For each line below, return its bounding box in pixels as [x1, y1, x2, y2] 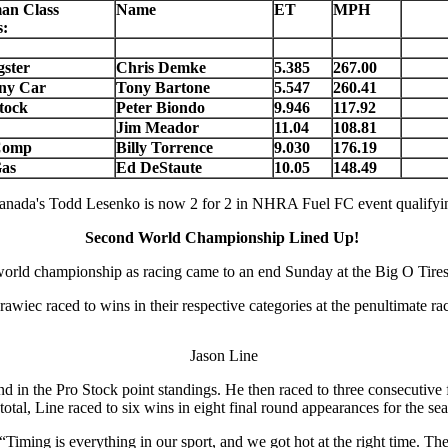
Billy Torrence [115, 139, 213, 157]
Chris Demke [115, 59, 206, 77]
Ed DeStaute [115, 159, 202, 177]
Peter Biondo [115, 99, 205, 117]
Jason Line [190, 347, 258, 365]
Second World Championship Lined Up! [85, 229, 363, 247]
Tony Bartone [115, 79, 210, 97]
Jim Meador [115, 119, 199, 137]
